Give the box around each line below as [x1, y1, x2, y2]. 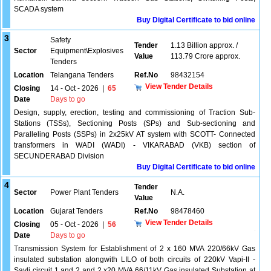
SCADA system [14, 5, 64, 13]
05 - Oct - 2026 [50, 220, 99, 229]
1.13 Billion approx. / [171, 41, 238, 50]
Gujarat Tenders [50, 207, 103, 215]
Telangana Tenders [50, 71, 114, 79]
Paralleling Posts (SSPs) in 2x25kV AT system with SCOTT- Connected [14, 130, 255, 139]
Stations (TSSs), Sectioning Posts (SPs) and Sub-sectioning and [14, 119, 255, 128]
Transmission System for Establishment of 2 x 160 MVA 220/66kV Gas [14, 244, 255, 253]
